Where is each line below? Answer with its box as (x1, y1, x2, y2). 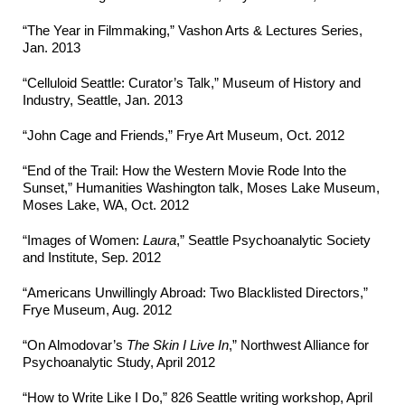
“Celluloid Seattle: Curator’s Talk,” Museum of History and (23, 75, 361, 91)
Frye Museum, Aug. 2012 (23, 302, 172, 318)
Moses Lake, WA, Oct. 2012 (23, 197, 189, 213)
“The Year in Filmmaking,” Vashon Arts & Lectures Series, (23, 23, 363, 39)
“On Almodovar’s (23, 337, 127, 353)
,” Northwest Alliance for (229, 337, 369, 353)
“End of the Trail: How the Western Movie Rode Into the (23, 163, 346, 179)
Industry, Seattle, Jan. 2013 (23, 92, 183, 108)
